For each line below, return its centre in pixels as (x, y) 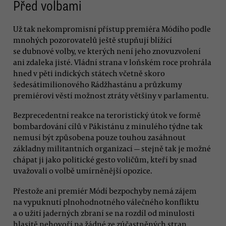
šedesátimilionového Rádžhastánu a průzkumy (98, 84)
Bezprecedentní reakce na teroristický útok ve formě (107, 115)
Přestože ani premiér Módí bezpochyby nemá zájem (105, 190)
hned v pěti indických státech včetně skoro (89, 73)
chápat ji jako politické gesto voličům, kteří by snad (105, 160)
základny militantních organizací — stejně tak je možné (112, 149)
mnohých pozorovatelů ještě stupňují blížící (93, 40)
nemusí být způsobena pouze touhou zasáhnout (99, 137)
